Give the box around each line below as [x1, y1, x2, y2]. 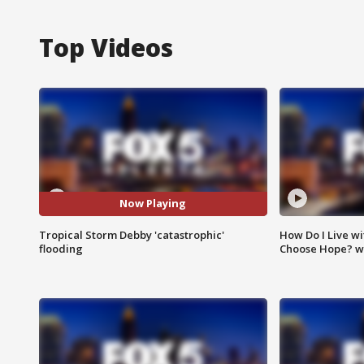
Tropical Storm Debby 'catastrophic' [39, 227, 224, 242]
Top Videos [39, 30, 173, 64]
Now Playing [119, 196, 187, 211]
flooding [39, 240, 83, 256]
